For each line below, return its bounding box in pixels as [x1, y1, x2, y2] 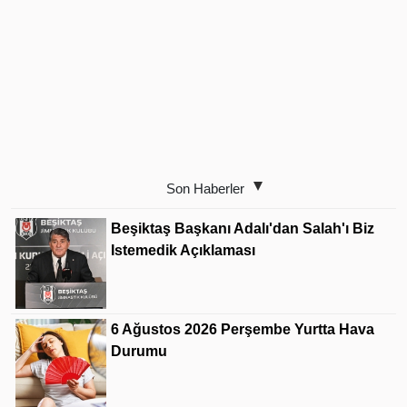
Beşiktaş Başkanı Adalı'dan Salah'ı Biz [111, 221, 374, 236]
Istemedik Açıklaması [111, 243, 255, 258]
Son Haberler [166, 181, 244, 196]
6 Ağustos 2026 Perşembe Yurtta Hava [111, 322, 374, 337]
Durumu [111, 343, 167, 359]
